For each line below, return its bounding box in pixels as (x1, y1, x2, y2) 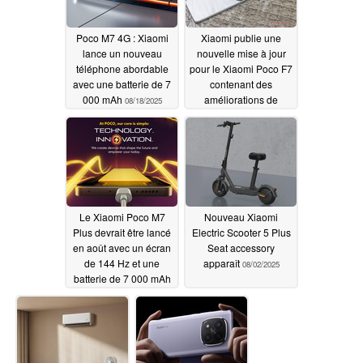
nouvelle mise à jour (196, 45, 286, 60)
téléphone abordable (75, 61, 169, 75)
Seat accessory (207, 240, 275, 254)
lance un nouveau (82, 45, 162, 60)
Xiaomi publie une (201, 30, 281, 45)
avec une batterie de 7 (73, 76, 171, 91)
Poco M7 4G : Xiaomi (75, 30, 169, 45)
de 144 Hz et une (84, 255, 160, 270)
